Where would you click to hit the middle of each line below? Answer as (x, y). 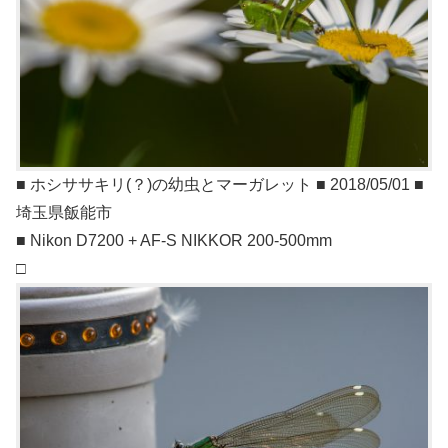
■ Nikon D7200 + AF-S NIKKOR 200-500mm (174, 241)
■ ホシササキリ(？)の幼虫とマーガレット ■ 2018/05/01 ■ (220, 185)
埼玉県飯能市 (64, 213)
